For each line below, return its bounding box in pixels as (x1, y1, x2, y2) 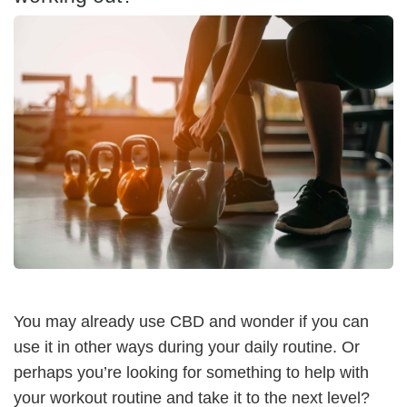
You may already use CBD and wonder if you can (14, 312, 369, 331)
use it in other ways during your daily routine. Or (14, 337, 360, 356)
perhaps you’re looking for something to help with (14, 362, 369, 382)
